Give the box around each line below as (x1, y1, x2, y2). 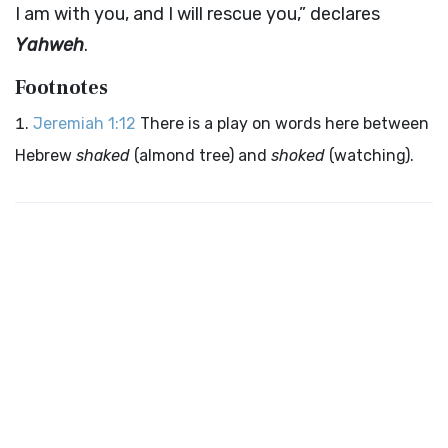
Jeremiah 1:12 (33, 114, 136, 133)
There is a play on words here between (140, 114, 429, 133)
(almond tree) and (130, 146, 271, 165)
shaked (76, 146, 130, 165)
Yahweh (15, 34, 84, 56)
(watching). (325, 146, 414, 165)
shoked (271, 146, 325, 165)
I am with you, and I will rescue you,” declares (15, 3, 380, 25)
